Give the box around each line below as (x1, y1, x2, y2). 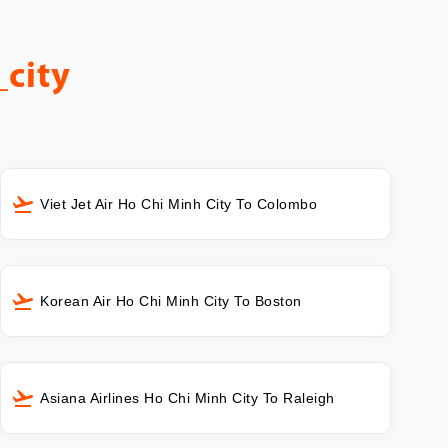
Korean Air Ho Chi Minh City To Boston (40, 292, 302, 309)
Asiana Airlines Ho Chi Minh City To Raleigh (40, 389, 335, 406)
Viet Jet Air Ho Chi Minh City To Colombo (40, 195, 318, 212)
